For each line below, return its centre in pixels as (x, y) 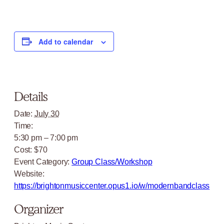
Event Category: (42, 162)
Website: (29, 174)
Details (31, 97)
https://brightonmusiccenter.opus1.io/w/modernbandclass (112, 186)
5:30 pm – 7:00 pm (46, 138)
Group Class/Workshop (112, 162)
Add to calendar (66, 41)
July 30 (47, 114)
